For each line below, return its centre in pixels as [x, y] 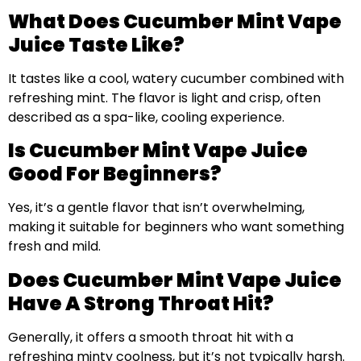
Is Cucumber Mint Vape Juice [158, 151]
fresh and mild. [54, 247]
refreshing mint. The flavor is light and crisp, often [164, 98]
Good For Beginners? [115, 174]
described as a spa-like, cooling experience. [146, 117]
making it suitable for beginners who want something [176, 227]
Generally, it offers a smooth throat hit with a [151, 337]
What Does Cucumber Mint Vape [175, 21]
